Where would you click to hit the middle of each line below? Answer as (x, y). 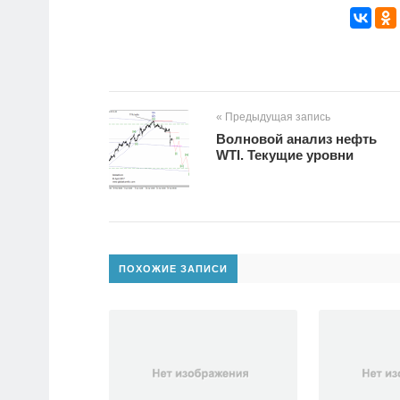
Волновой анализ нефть (296, 139)
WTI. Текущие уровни (285, 155)
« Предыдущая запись (273, 117)
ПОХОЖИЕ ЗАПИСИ (173, 269)
